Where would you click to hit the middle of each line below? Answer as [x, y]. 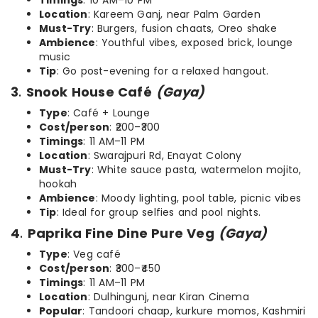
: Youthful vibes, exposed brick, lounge [194, 43]
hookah [58, 184]
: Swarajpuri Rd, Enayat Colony [165, 156]
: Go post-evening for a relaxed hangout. [163, 71]
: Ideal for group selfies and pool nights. [159, 213]
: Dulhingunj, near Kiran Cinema [168, 297]
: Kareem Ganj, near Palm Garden [174, 15]
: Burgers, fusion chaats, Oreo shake [184, 29]
